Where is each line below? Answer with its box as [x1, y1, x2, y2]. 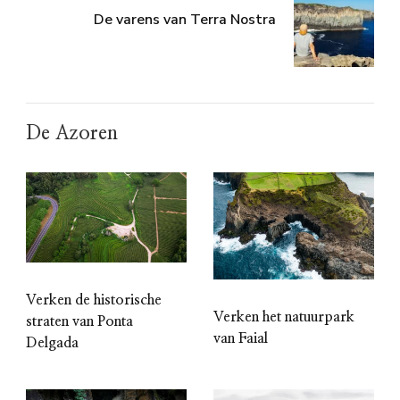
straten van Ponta [26, 314, 133, 329]
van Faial [213, 330, 268, 346]
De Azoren [26, 122, 118, 143]
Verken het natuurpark [213, 309, 354, 324]
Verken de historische [26, 293, 162, 308]
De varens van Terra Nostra [94, 9, 276, 29]
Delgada [26, 336, 79, 351]
